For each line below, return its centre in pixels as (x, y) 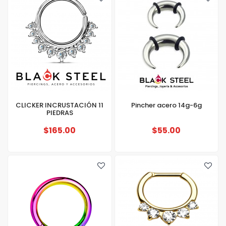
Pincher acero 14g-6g (166, 105)
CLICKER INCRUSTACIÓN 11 (60, 105)
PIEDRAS (60, 113)
